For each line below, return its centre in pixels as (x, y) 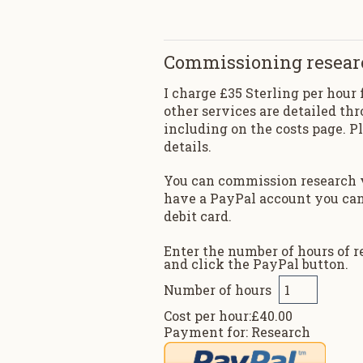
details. (188, 146)
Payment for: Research (237, 332)
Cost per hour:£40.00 (228, 316)
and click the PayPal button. (256, 264)
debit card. (198, 216)
